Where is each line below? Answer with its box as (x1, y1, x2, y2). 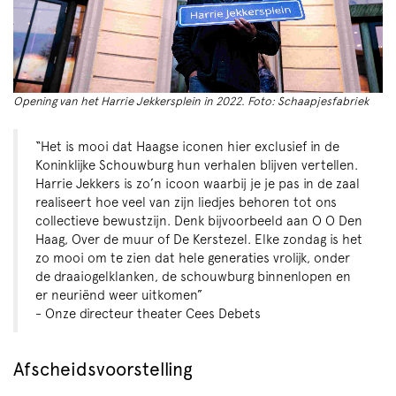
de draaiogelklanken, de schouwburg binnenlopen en (35, 269, 351, 286)
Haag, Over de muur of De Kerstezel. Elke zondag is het (35, 232, 362, 248)
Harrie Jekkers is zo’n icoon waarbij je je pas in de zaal (35, 176, 360, 193)
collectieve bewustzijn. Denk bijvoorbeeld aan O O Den (35, 213, 362, 230)
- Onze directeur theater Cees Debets (35, 306, 261, 323)
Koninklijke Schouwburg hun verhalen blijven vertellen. (35, 157, 358, 174)
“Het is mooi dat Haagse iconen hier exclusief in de (35, 139, 339, 156)
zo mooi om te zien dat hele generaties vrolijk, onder (35, 250, 350, 267)
